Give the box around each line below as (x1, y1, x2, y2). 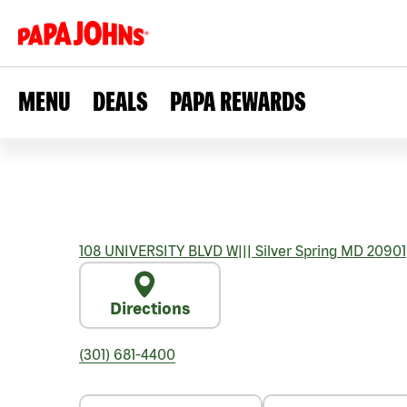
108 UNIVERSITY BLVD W (79, 243, 238, 259)
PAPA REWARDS (170, 85, 306, 116)
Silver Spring (252, 243, 337, 259)
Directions (110, 299, 190, 318)
